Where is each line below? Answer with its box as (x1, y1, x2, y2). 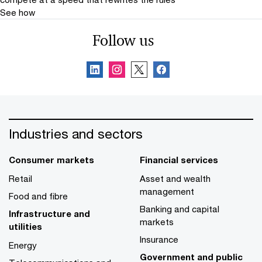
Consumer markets (9, 154, 94, 165)
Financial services (140, 154, 218, 165)
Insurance (140, 234, 178, 244)
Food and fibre (9, 191, 68, 201)
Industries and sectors (9, 126, 143, 142)
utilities (9, 221, 42, 232)
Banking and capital (140, 204, 219, 214)
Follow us (92, 31, 154, 50)
